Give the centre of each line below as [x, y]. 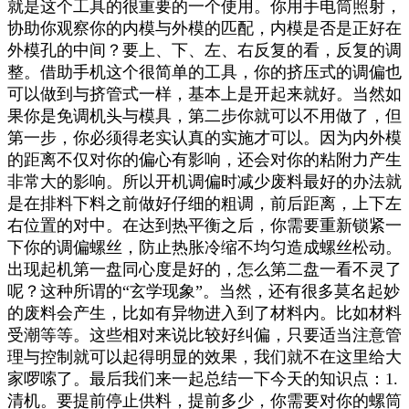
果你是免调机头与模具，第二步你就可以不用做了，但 [204, 116]
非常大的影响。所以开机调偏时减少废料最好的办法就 [204, 182]
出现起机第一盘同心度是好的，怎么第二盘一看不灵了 [204, 270]
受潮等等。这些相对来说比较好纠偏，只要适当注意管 [204, 336]
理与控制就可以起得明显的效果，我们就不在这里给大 [204, 357]
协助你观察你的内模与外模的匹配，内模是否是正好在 [204, 29]
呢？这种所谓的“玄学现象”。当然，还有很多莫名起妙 [204, 292]
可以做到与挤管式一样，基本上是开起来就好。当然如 [204, 94]
